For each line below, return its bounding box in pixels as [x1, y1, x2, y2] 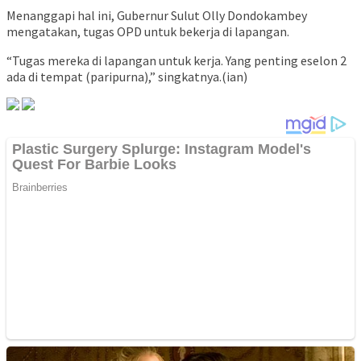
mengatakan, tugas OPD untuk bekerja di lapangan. [6, 23, 289, 40]
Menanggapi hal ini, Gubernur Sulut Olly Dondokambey [6, 7, 307, 24]
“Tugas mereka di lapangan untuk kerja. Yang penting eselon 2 [6, 52, 346, 69]
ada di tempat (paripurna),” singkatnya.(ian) [6, 68, 247, 85]
